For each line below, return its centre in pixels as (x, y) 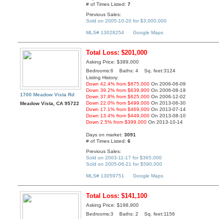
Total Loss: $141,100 (117, 196)
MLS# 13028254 (105, 33)
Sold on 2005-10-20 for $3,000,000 (127, 21)
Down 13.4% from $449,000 (118, 116)
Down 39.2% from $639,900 (118, 90)
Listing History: (103, 78)
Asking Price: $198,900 (113, 205)
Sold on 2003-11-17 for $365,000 (124, 157)
